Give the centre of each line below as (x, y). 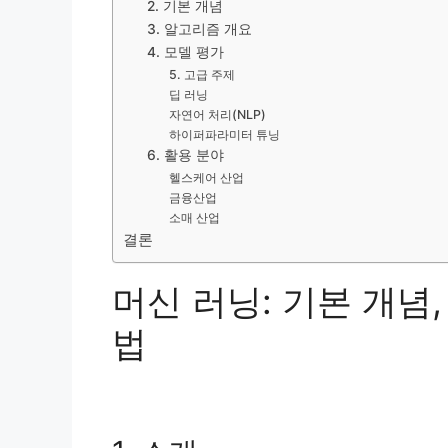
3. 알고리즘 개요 (200, 29)
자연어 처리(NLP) (218, 115)
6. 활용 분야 (186, 155)
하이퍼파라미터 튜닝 (225, 135)
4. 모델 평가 (186, 52)
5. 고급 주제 (202, 75)
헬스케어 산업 (207, 178)
